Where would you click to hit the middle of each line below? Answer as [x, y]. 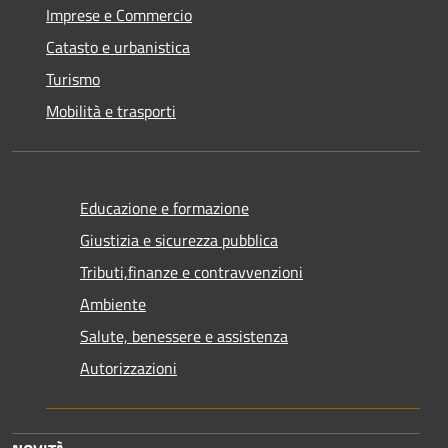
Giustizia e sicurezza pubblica [179, 240]
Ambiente [113, 304]
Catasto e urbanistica [118, 47]
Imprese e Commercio [119, 15]
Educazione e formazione [164, 208]
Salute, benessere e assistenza [184, 336]
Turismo [73, 79]
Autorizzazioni [128, 368]
